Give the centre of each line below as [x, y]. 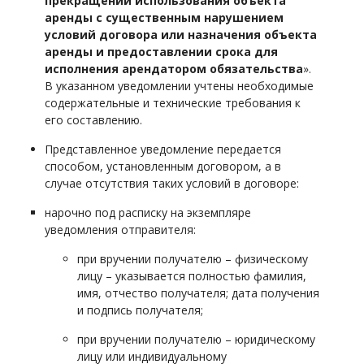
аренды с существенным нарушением [164, 17]
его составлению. [93, 120]
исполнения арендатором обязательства [174, 69]
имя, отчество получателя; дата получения [198, 293]
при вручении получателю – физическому [193, 259]
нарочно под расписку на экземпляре [148, 212]
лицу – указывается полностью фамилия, [192, 276]
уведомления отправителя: [120, 230]
